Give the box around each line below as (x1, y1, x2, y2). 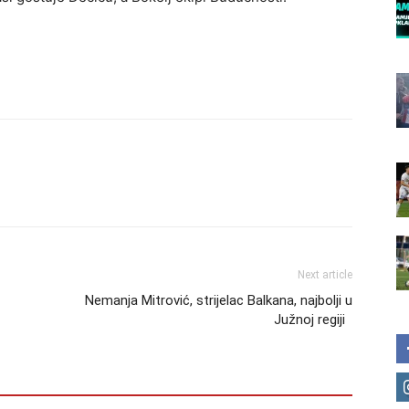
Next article (298, 268, 352, 281)
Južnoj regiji (274, 311, 352, 328)
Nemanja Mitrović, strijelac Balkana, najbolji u (85, 292, 352, 309)
